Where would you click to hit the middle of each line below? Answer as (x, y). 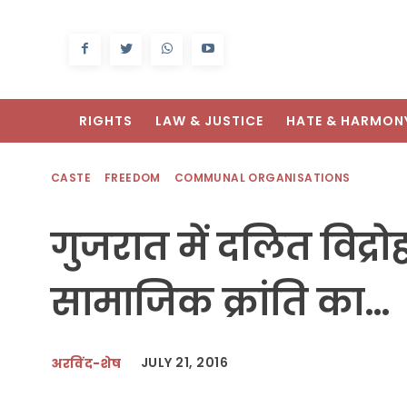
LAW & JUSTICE (209, 121)
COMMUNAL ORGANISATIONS (262, 178)
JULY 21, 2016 (184, 363)
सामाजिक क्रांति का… (221, 303)
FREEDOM (133, 178)
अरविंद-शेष (86, 363)
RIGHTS (106, 121)
